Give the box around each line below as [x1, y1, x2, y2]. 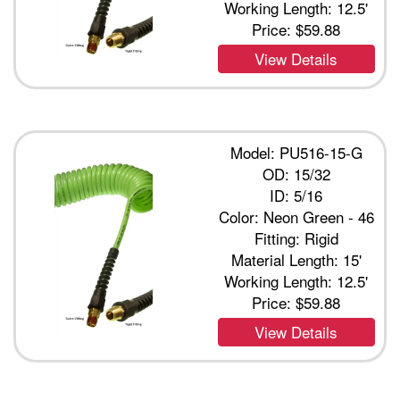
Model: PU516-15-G [229, 141, 362, 163]
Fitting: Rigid [254, 227, 338, 249]
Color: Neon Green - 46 [218, 205, 374, 228]
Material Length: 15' [230, 248, 362, 271]
